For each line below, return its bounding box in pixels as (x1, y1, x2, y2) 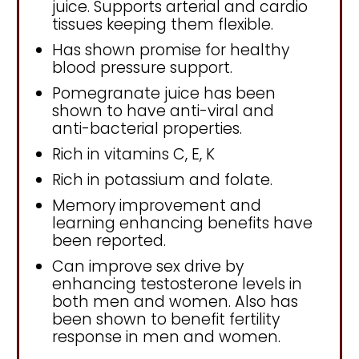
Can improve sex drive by (52, 255, 244, 277)
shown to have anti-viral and (52, 99, 274, 122)
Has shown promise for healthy (52, 38, 289, 61)
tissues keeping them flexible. (52, 13, 273, 35)
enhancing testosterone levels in (52, 272, 302, 295)
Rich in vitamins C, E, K (52, 143, 215, 165)
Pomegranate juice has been (52, 82, 276, 104)
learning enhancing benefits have (52, 212, 313, 234)
